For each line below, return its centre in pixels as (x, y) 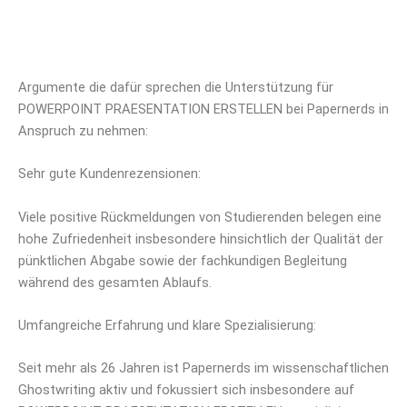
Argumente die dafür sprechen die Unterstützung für (176, 87)
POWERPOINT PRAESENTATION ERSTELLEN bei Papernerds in (203, 109)
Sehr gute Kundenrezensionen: (109, 174)
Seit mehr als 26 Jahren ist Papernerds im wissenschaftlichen (203, 368)
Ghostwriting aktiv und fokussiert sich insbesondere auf (186, 390)
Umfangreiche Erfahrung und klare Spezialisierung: (167, 325)
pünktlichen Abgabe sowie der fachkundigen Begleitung (183, 260)
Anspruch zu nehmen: (83, 130)
